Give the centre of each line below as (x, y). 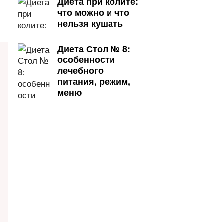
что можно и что (93, 12)
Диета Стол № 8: (94, 49)
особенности (86, 59)
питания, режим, (94, 81)
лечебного (81, 70)
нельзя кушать (90, 23)
